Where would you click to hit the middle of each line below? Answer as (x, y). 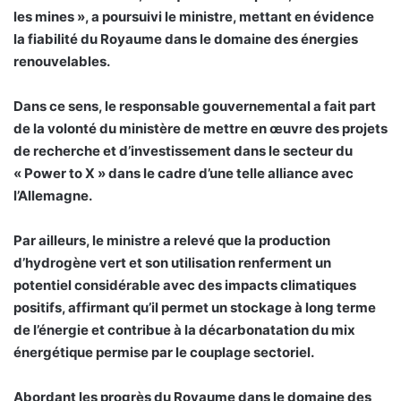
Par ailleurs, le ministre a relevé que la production (172, 241)
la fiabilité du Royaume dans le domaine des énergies (186, 39)
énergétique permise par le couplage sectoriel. (164, 353)
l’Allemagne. (53, 196)
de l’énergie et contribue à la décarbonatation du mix (184, 330)
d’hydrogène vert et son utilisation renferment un (172, 263)
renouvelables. (62, 62)
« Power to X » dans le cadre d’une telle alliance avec (183, 174)
